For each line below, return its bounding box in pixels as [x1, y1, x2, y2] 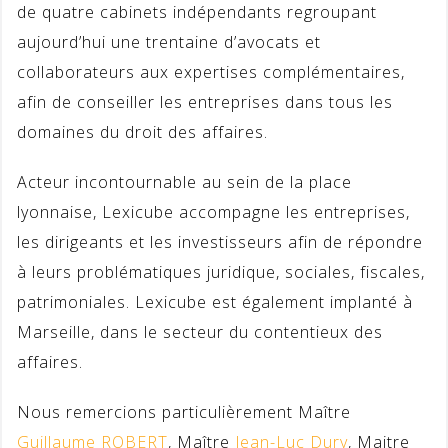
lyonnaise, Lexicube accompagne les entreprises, [17, 201, 410, 223]
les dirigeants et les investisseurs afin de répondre [17, 231, 423, 253]
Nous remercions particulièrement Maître [17, 401, 351, 423]
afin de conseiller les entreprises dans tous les [17, 91, 393, 113]
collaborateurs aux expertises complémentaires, [17, 61, 405, 83]
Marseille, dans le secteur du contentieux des [17, 321, 383, 343]
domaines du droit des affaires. [17, 121, 273, 143]
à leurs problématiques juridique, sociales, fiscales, [17, 261, 425, 283]
